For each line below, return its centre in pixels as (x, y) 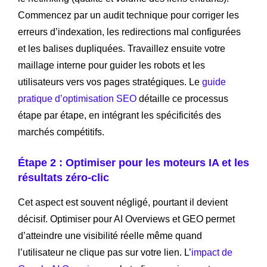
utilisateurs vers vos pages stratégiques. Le (110, 82)
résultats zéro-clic (63, 177)
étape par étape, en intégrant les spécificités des (119, 115)
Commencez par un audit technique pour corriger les (128, 15)
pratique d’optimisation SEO (77, 98)
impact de (212, 252)
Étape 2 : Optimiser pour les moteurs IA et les (133, 162)
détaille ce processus (182, 98)
